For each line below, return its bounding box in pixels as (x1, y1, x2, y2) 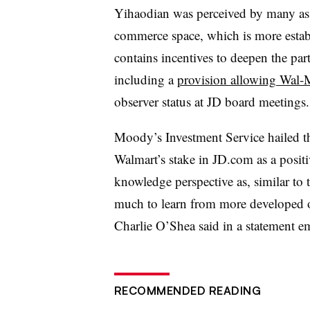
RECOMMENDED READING (113, 284, 261, 298)
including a (113, 71, 177, 88)
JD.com (212, 150, 253, 167)
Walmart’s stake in (113, 150, 212, 167)
